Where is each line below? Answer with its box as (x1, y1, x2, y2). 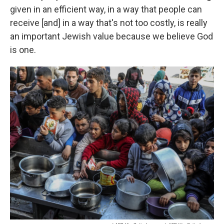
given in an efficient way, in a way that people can (10, 4, 202, 14)
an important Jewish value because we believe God (10, 31, 213, 41)
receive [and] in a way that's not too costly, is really (10, 17, 207, 28)
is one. (10, 44, 36, 55)
